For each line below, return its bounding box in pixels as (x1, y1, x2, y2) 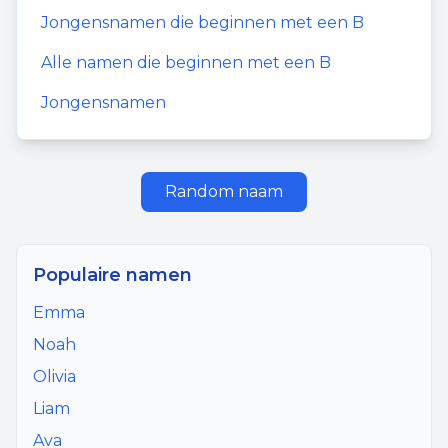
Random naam (165, 182, 283, 201)
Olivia (33, 367, 76, 386)
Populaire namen (33, 264, 192, 286)
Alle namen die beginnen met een (41, 53, 319, 72)
